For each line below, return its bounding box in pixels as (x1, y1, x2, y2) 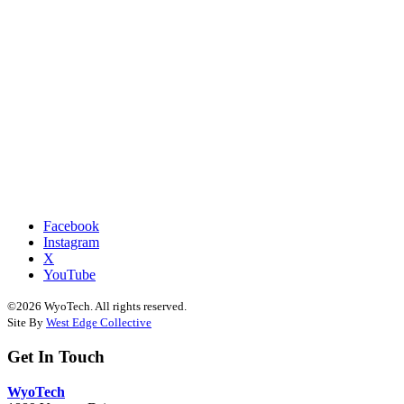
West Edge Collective (46, 316, 151, 330)
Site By (7, 316, 46, 330)
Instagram (43, 234, 99, 251)
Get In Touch (7, 346, 105, 366)
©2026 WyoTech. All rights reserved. (7, 299, 187, 314)
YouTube (43, 267, 96, 283)
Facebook (43, 218, 99, 234)
